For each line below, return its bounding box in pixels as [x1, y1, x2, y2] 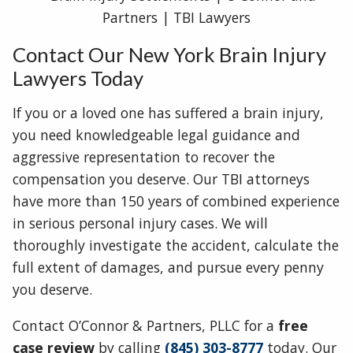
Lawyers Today [13, 65, 143, 90]
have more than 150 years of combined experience [13, 191, 340, 210]
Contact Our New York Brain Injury [13, 42, 326, 66]
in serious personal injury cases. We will [13, 213, 268, 232]
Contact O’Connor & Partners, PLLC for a [13, 315, 278, 335]
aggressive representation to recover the [13, 147, 275, 166]
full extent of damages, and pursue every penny [13, 257, 324, 277]
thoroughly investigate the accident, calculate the [13, 235, 339, 255]
